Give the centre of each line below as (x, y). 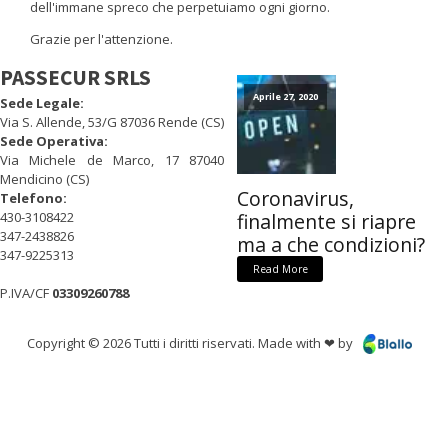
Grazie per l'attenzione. (101, 39)
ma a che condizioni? (331, 244)
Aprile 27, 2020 (285, 97)
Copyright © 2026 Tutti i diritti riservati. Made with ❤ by (189, 343)
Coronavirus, (295, 198)
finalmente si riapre (326, 221)
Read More (280, 268)
